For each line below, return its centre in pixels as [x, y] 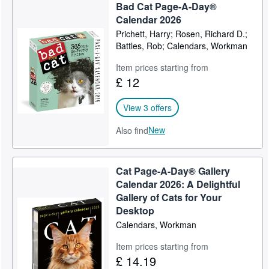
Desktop [135, 210]
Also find [132, 130]
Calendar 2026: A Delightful [178, 184]
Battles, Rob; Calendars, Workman [182, 46]
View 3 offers [148, 107]
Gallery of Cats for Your [169, 197]
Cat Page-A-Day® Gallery [173, 171]
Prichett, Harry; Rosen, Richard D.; [182, 34]
